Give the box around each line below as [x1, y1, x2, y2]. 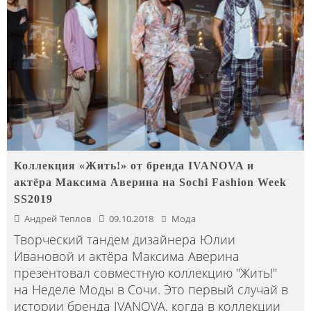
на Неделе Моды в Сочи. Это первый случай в [14, 280, 288, 298]
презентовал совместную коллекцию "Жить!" [14, 264, 277, 281]
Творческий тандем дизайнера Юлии [14, 230, 235, 248]
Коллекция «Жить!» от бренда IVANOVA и [14, 159, 254, 171]
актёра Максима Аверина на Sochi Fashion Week [14, 176, 287, 188]
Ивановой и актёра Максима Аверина [14, 247, 239, 264]
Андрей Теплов [24, 212, 92, 225]
